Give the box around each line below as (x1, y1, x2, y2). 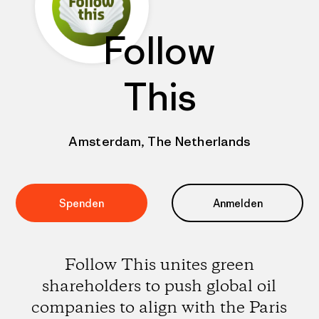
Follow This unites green (64, 254, 254, 276)
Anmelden (212, 196, 263, 210)
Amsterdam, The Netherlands (68, 133, 251, 150)
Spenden (59, 196, 104, 210)
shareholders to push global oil (42, 276, 277, 298)
